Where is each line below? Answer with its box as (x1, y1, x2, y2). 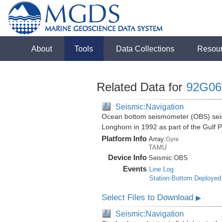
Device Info (108, 153, 147, 162)
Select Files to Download (101, 193, 196, 202)
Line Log (149, 166, 173, 173)
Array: (148, 135, 166, 143)
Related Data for (96, 80, 186, 94)
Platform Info (101, 134, 147, 143)
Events (122, 165, 147, 173)
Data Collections (116, 44, 175, 53)
